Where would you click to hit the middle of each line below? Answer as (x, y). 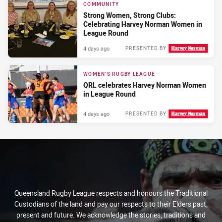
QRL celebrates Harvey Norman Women (145, 85)
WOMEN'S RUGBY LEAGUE (119, 74)
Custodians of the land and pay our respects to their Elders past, (111, 204)
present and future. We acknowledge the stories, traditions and (111, 215)
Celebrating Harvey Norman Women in (143, 24)
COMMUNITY (101, 4)
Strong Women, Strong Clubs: (130, 15)
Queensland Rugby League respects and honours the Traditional (111, 193)
